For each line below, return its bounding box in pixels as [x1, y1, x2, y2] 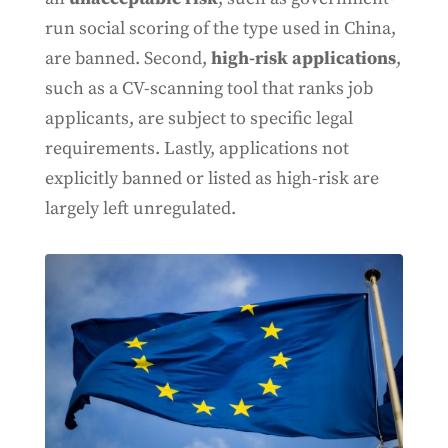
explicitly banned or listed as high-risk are [44, 167, 379, 191]
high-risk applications [210, 47, 396, 71]
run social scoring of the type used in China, [44, 17, 396, 41]
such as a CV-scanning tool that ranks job [44, 77, 373, 101]
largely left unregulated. [44, 197, 236, 221]
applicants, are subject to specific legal [44, 107, 353, 131]
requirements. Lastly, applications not [44, 137, 349, 161]
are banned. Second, [44, 47, 211, 71]
